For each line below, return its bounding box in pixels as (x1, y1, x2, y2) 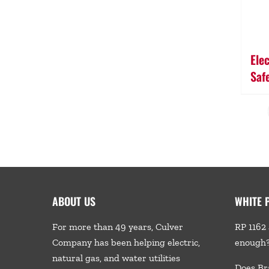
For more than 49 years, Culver (52, 221, 183, 233)
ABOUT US (52, 193, 95, 210)
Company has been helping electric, (52, 237, 200, 249)
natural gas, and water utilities (52, 252, 180, 264)
